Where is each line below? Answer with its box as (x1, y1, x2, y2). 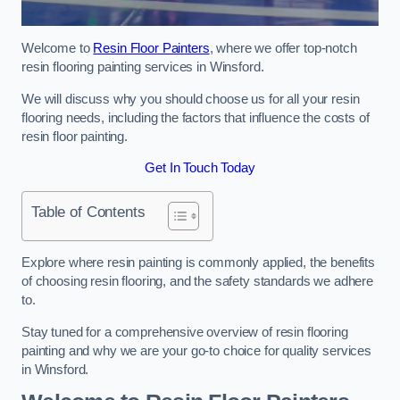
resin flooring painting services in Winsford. (21, 60, 264, 74)
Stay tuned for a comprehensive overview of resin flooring (21, 324, 348, 339)
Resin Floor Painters (93, 41, 210, 55)
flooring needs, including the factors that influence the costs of (21, 110, 370, 125)
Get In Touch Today (145, 161, 255, 176)
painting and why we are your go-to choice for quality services (21, 343, 371, 358)
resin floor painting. (21, 129, 128, 144)
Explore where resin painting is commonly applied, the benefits (21, 255, 375, 271)
